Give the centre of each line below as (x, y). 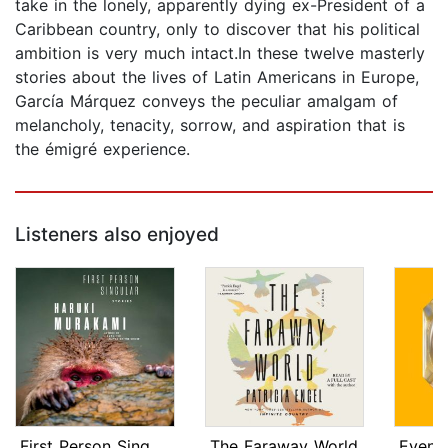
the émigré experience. (102, 149)
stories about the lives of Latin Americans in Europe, (217, 77)
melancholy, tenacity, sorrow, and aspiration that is (210, 125)
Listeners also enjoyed (117, 235)
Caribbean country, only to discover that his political (217, 29)
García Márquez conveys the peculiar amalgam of (206, 101)
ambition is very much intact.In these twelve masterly (220, 53)
